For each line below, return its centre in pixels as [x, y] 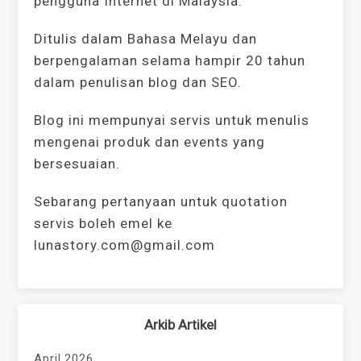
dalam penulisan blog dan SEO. [138, 83]
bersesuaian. [77, 164]
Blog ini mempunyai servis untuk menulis [172, 120]
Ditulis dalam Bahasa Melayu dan [146, 39]
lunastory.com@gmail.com [125, 245]
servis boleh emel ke [104, 224]
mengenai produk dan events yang [150, 142]
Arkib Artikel [180, 325]
